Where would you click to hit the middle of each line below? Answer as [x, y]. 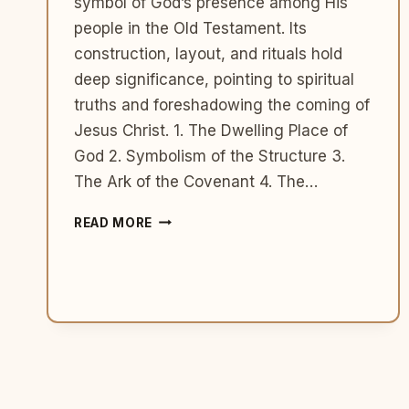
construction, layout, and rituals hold [208, 53]
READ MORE [114, 222]
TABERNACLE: [198, 237]
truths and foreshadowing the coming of [222, 105]
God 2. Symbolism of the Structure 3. [210, 156]
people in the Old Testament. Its [190, 28]
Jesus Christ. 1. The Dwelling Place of [211, 130]
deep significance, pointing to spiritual [214, 79]
